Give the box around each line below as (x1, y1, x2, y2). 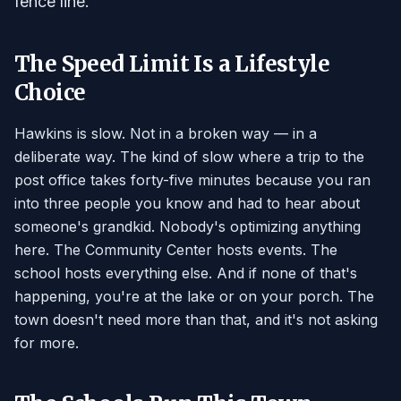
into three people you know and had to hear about (14, 194, 360, 213)
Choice (14, 79, 86, 107)
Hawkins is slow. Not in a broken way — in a (14, 124, 317, 143)
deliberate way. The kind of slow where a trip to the (14, 148, 364, 166)
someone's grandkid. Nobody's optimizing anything (14, 218, 361, 236)
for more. (14, 334, 79, 353)
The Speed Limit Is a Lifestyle (14, 50, 329, 79)
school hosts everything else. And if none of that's (14, 264, 357, 283)
